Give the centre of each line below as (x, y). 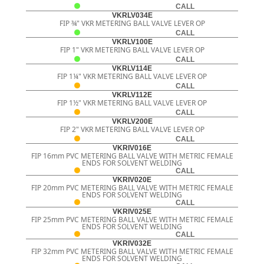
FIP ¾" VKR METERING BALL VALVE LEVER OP (132, 24)
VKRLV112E (132, 95)
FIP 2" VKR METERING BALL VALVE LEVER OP (132, 130)
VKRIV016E (132, 148)
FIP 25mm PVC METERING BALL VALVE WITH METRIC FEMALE (132, 220)
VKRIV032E (132, 244)
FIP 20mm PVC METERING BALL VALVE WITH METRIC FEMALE (132, 188)
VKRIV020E (132, 180)
